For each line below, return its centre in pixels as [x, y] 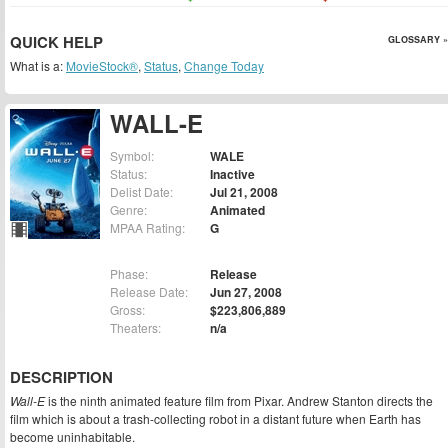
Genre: [128, 210]
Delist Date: [141, 192]
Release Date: [149, 292]
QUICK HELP [56, 42]
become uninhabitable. [72, 437]
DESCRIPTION [61, 377]
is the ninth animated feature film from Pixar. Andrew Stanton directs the [239, 401]
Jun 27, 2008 [246, 292]
